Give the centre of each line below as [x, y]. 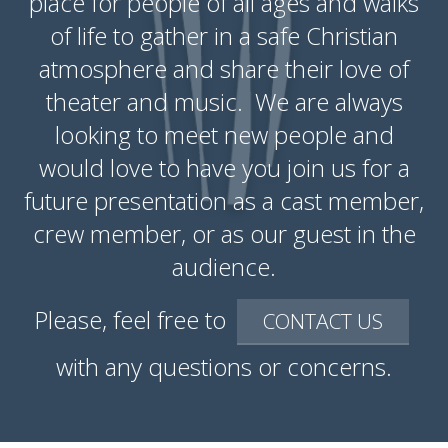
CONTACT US [323, 320]
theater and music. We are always [224, 102]
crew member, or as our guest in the [224, 234]
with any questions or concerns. [224, 367]
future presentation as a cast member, [224, 201]
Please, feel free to [132, 319]
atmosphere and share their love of [224, 69]
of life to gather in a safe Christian [224, 36]
